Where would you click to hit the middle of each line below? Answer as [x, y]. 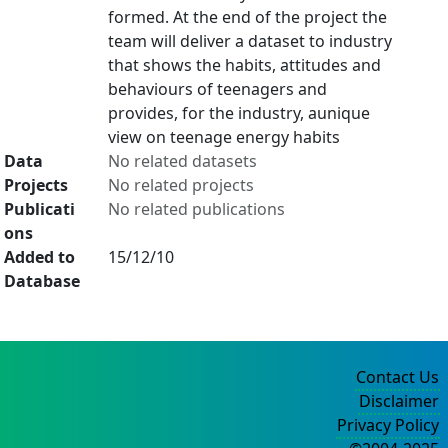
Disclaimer [399, 401]
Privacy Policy [388, 425]
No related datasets [182, 161]
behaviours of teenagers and [217, 89]
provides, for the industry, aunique [239, 113]
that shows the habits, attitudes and [244, 65]
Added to [39, 257]
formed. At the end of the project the [247, 17]
